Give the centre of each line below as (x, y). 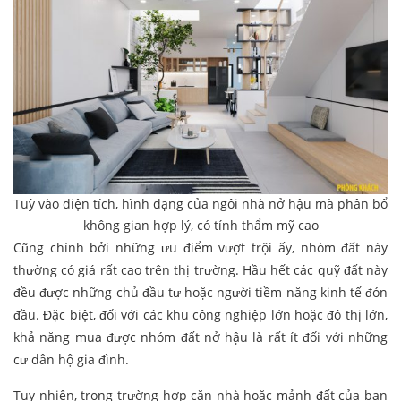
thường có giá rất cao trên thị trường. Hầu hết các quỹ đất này (200, 270)
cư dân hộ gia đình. (71, 360)
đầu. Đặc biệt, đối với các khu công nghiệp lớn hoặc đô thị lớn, (200, 315)
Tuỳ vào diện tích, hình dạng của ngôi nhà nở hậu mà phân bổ (200, 204)
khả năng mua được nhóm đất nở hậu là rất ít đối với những (200, 337)
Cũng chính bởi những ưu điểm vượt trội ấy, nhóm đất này (200, 248)
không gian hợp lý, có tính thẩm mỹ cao (200, 226)
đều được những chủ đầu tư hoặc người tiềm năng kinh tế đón (200, 293)
